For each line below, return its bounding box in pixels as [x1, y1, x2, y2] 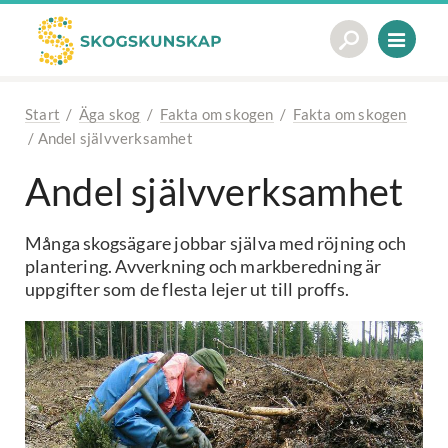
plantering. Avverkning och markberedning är [25, 255, 382, 277]
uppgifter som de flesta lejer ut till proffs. [25, 278, 350, 300]
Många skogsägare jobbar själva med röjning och [25, 232, 407, 254]
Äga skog [79, 105, 141, 123]
